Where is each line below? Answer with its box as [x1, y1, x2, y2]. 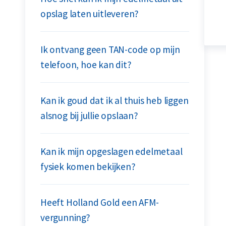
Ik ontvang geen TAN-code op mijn [40, 43, 180, 55]
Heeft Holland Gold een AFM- [40, 196, 159, 208]
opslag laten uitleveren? [40, 8, 139, 20]
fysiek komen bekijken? [40, 160, 136, 173]
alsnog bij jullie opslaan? [40, 109, 138, 122]
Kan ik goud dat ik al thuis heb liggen [40, 94, 189, 106]
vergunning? [40, 211, 90, 223]
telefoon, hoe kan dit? [40, 59, 132, 71]
